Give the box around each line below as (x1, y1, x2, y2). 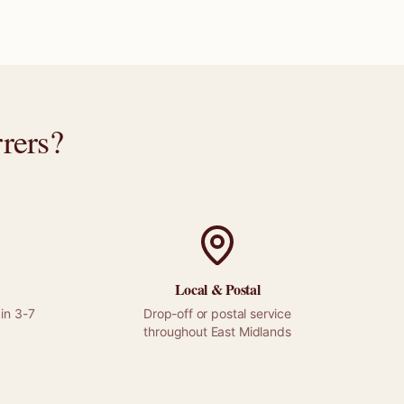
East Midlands (210, 324, 291, 339)
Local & (174, 279, 226, 299)
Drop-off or (143, 306, 212, 321)
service (246, 306, 291, 321)
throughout (143, 324, 211, 339)
